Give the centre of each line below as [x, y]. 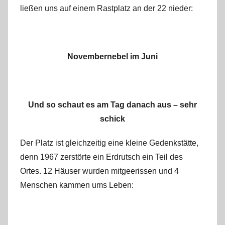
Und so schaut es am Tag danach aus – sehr [113, 105]
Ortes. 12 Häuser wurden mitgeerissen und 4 [99, 171]
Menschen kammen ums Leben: [77, 185]
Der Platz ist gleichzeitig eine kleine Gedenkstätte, [109, 143]
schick [113, 119]
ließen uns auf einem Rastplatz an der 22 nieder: [106, 9]
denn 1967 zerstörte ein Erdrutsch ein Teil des [101, 157]
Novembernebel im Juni [113, 57]
